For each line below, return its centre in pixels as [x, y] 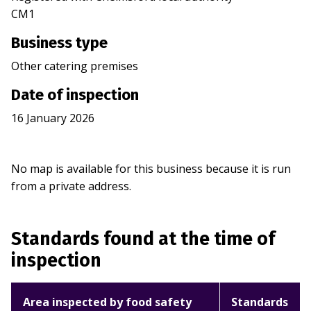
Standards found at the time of [143, 239]
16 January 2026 [53, 118]
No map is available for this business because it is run [151, 169]
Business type [59, 43]
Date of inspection [75, 95]
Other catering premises [75, 66]
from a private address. [71, 186]
